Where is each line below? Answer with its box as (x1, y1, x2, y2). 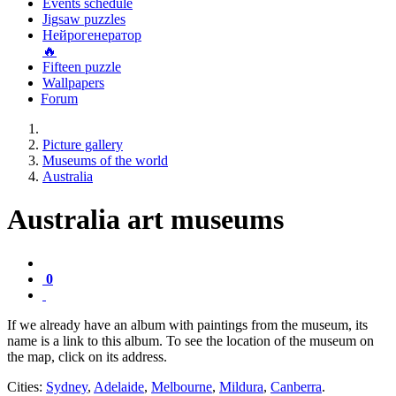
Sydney (46, 378, 88, 394)
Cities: (7, 378, 46, 394)
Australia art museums (7, 203, 284, 236)
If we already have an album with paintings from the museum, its (7, 316, 368, 332)
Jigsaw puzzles (42, 11, 126, 27)
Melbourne (151, 378, 212, 394)
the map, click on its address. (7, 348, 167, 364)
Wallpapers (42, 75, 104, 90)
